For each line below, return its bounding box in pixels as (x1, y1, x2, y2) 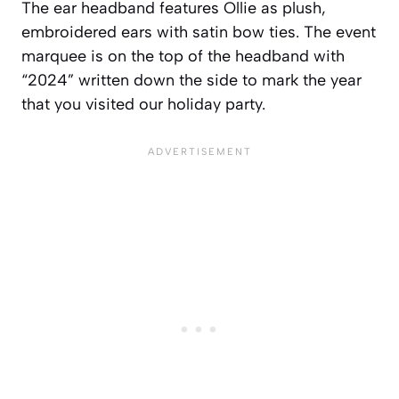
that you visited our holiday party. (21, 94, 265, 115)
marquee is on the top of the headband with (21, 46, 345, 67)
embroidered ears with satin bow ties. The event (21, 22, 376, 43)
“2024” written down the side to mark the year (21, 70, 362, 91)
